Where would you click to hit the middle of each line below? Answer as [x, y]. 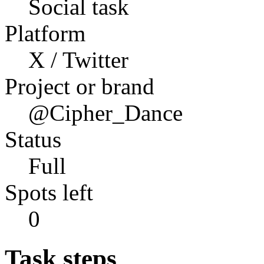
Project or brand [80, 86]
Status [33, 139]
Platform [45, 33]
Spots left [49, 192]
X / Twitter [78, 60]
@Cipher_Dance [105, 113]
